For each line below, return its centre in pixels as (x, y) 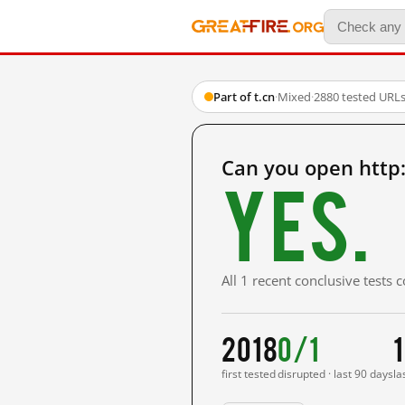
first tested (249, 374)
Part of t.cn (244, 97)
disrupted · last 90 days (336, 374)
